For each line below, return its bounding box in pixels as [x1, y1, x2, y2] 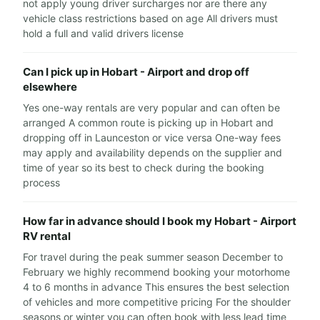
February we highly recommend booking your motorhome [23, 266, 290, 278]
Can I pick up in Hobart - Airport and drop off [23, 65, 249, 79]
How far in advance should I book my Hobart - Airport [23, 214, 296, 228]
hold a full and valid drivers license [23, 27, 184, 39]
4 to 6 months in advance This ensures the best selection [23, 281, 289, 293]
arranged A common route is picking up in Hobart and [23, 116, 274, 129]
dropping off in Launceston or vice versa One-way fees [23, 131, 281, 144]
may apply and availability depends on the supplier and [23, 146, 282, 159]
